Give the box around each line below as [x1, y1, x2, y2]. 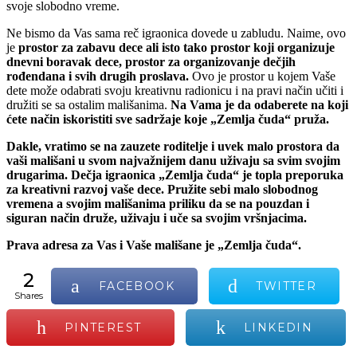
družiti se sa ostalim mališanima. [6, 97, 171, 112]
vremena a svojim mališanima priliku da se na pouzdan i [6, 196, 309, 210]
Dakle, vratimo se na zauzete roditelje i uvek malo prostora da [6, 139, 339, 153]
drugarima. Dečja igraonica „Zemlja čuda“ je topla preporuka [6, 167, 343, 182]
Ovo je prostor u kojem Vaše [189, 69, 335, 83]
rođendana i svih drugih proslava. [6, 69, 189, 83]
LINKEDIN [244, 320, 313, 335]
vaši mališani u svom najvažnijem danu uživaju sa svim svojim [6, 153, 340, 167]
